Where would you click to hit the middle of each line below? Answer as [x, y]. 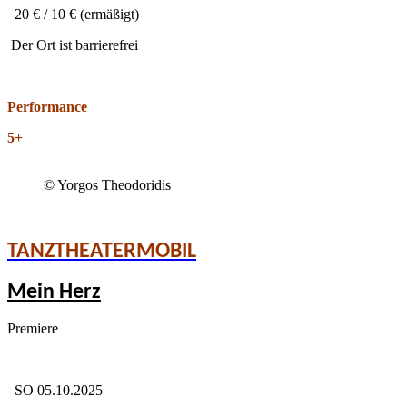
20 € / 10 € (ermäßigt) [73, 14]
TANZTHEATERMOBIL [102, 252]
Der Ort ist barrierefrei [73, 45]
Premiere [33, 328]
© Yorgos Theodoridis [107, 185]
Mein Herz [54, 293]
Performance [47, 107]
